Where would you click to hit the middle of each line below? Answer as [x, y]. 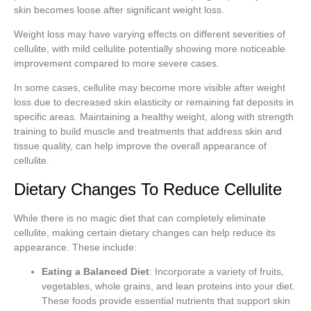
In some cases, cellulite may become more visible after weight [150, 88]
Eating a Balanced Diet [95, 272]
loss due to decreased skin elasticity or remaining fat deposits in [154, 102]
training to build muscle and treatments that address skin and [148, 132]
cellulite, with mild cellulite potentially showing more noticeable [150, 49]
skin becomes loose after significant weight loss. [119, 9]
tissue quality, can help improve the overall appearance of [140, 146]
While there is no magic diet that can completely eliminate [140, 218]
